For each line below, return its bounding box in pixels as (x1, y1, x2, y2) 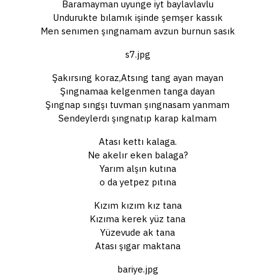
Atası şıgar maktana (95, 239, 180, 252)
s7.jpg (125, 48, 150, 60)
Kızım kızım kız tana (93, 199, 182, 211)
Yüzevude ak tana (100, 226, 175, 238)
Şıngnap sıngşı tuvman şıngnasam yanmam (45, 98, 230, 110)
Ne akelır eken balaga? (87, 149, 188, 161)
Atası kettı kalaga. (98, 135, 177, 147)
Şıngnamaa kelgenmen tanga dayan (60, 85, 215, 97)
